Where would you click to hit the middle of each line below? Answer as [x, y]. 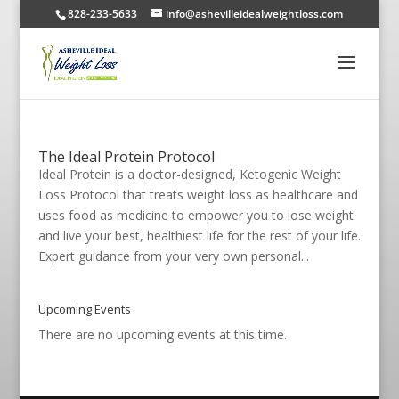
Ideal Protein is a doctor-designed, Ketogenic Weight [189, 174]
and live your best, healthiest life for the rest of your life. [199, 236]
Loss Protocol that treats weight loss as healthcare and [198, 195]
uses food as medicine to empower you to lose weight [195, 215]
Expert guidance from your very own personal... [173, 256]
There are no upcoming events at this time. [162, 334]
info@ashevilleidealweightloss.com [255, 14]
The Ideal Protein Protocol [126, 157]
